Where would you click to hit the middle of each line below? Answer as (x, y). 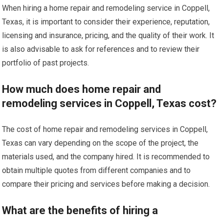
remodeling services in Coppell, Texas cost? (109, 103)
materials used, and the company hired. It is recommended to (106, 156)
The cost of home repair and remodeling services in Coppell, (105, 129)
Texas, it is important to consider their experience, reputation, (106, 22)
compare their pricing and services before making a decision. (106, 184)
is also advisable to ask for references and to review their (101, 49)
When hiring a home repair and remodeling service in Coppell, (106, 8)
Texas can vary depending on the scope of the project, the (100, 143)
